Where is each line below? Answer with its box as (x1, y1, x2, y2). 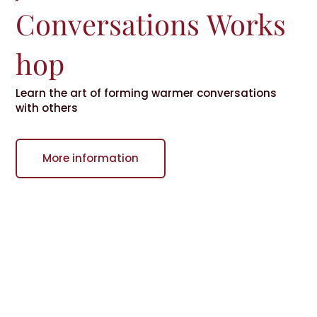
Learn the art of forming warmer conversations (16, 86, 277, 101)
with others (16, 100, 79, 116)
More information (42, 151, 139, 166)
